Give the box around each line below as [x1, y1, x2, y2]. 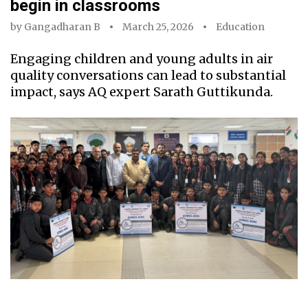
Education [216, 21, 265, 34]
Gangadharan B [24, 21, 100, 34]
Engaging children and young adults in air [10, 51, 273, 67]
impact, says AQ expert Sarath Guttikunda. [10, 84, 273, 100]
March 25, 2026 [122, 21, 194, 34]
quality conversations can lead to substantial [10, 67, 286, 84]
